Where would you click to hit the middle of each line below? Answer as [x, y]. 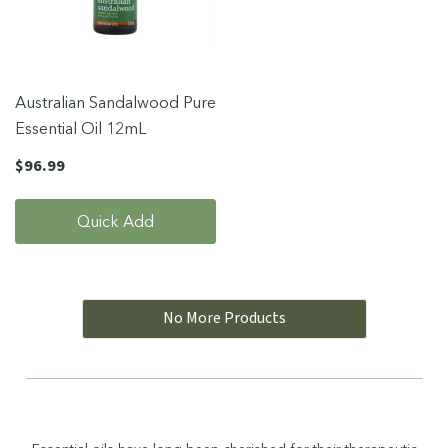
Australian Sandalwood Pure [115, 101]
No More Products [224, 317]
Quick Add [115, 220]
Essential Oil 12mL [80, 127]
